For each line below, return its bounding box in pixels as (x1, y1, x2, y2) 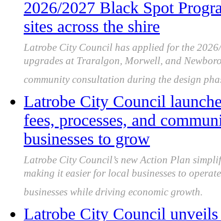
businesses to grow (24, 130, 150, 148)
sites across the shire (24, 17, 160, 36)
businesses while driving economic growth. (24, 186, 203, 205)
